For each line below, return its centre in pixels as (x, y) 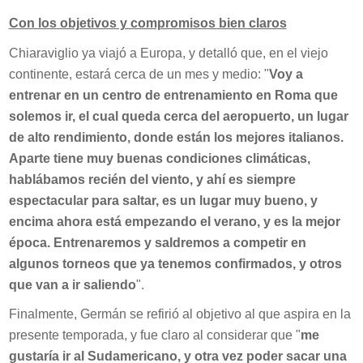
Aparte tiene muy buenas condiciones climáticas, (159, 158)
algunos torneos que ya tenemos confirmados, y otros (175, 263)
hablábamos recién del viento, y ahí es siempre (152, 179)
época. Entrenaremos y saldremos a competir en (157, 242)
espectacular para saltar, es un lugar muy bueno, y (163, 200)
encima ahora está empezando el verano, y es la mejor (174, 221)
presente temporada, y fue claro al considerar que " (154, 335)
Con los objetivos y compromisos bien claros (147, 23)
